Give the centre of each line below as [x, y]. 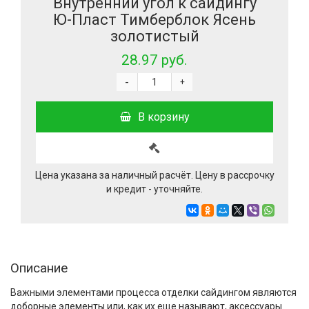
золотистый [154, 37]
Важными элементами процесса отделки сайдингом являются [153, 293]
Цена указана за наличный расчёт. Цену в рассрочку [154, 176]
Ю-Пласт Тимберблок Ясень [154, 20]
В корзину [163, 117]
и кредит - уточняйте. [154, 189]
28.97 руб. [154, 60]
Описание [39, 268]
